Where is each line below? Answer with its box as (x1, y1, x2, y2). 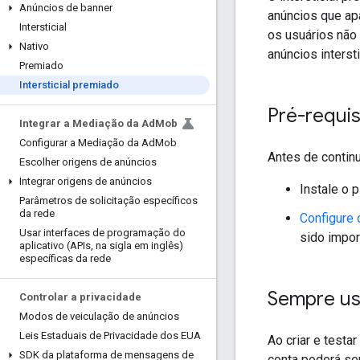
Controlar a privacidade (19, 291, 141, 303)
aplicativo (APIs (19, 239, 91, 252)
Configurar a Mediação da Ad (19, 137, 155, 149)
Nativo (19, 40, 49, 52)
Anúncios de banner (19, 2, 112, 14)
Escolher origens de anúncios (19, 156, 157, 168)
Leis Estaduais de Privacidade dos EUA (19, 329, 201, 342)
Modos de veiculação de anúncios (19, 310, 179, 322)
